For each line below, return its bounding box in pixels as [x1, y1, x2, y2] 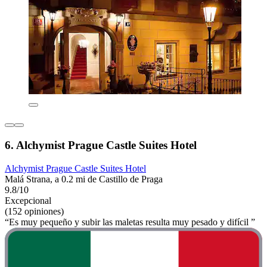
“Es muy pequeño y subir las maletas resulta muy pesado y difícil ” [5, 216, 255, 227]
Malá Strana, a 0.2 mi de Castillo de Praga [5, 173, 163, 184]
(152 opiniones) [5, 206, 64, 216]
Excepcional [5, 195, 51, 206]
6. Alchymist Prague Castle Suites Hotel [5, 139, 197, 152]
